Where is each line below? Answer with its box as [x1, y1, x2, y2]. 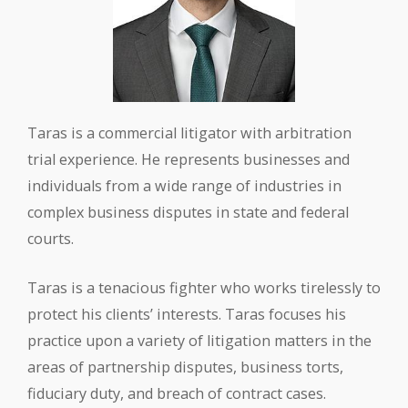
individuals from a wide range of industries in [27, 176, 342, 196]
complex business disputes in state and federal [27, 202, 349, 222]
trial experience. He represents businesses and [27, 149, 350, 169]
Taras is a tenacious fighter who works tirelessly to [27, 278, 381, 298]
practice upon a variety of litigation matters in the [27, 331, 372, 351]
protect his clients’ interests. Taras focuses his [27, 304, 346, 324]
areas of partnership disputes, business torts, [27, 357, 343, 377]
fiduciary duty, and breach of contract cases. [27, 383, 326, 403]
